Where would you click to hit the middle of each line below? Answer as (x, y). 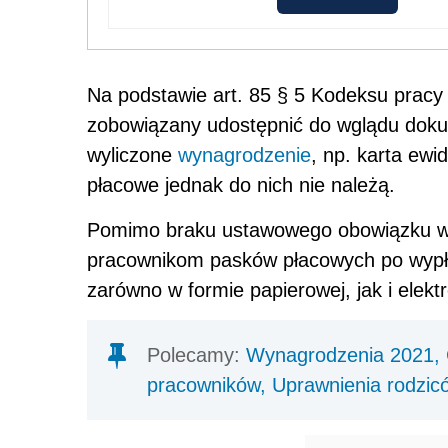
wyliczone (132, 154)
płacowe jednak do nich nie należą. (241, 184)
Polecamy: (196, 354)
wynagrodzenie (244, 154)
